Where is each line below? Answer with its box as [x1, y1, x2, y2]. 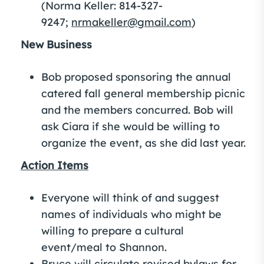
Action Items [21, 159, 88, 172]
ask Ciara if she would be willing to [41, 120, 220, 133]
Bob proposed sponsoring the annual [41, 70, 231, 84]
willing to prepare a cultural [41, 224, 184, 237]
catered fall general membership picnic [41, 87, 245, 100]
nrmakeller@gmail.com [71, 15, 192, 29]
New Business [21, 38, 92, 51]
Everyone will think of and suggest [41, 191, 219, 204]
